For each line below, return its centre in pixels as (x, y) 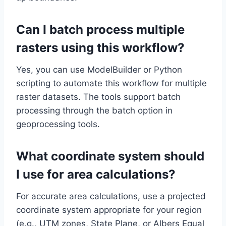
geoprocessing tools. (58, 124)
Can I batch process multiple (100, 30)
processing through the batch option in (94, 111)
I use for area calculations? (96, 175)
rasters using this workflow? (100, 48)
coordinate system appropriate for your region (109, 210)
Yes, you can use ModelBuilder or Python (99, 70)
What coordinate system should (110, 156)
